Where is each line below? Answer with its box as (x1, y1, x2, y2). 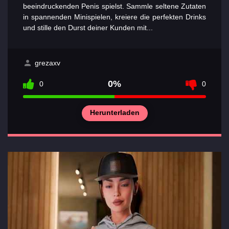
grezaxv (35, 58, 60, 67)
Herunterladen (89, 108, 140, 117)
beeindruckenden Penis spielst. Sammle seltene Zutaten (23, 2, 206, 11)
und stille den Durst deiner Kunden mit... (23, 24, 153, 32)
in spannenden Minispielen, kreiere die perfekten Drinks (23, 13, 206, 21)
